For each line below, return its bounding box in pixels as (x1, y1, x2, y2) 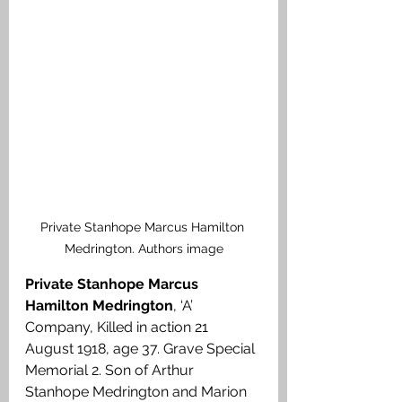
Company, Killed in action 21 (25, 319, 212, 336)
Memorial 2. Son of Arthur (25, 362, 197, 380)
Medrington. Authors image (64, 241, 223, 257)
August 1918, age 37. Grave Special (25, 340, 258, 358)
